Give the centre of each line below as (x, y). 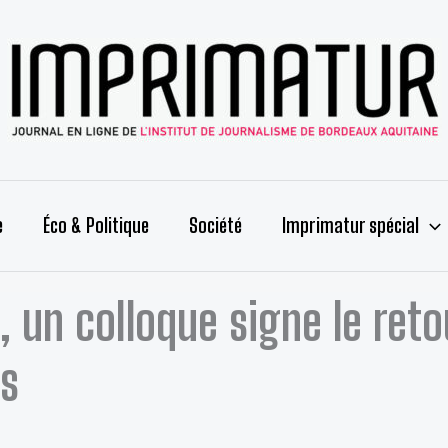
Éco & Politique (96, 225)
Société (215, 225)
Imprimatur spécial (350, 225)
